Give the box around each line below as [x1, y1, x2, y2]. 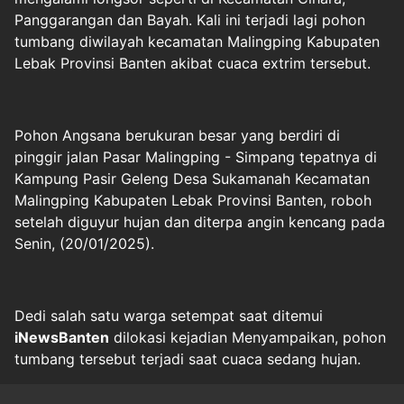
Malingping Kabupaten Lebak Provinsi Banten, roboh [14, 191, 372, 209]
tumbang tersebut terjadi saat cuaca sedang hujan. [14, 350, 361, 368]
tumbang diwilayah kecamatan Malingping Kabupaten [14, 32, 380, 50]
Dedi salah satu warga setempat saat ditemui [14, 307, 323, 325]
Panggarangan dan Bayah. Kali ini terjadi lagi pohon [14, 11, 365, 29]
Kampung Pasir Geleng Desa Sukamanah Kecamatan [14, 170, 370, 188]
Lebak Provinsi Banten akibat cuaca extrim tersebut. [14, 54, 375, 72]
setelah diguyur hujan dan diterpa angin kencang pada [14, 213, 385, 231]
